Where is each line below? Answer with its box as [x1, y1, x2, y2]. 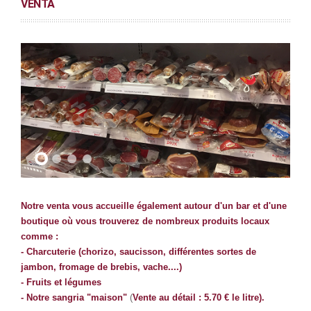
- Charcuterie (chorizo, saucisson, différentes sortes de [21, 246, 256, 258]
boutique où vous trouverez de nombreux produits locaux [21, 216, 269, 227]
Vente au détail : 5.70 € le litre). [133, 292, 264, 303]
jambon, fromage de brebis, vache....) [21, 262, 182, 273]
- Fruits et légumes [21, 277, 101, 288]
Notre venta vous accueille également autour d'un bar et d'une [21, 201, 287, 212]
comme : [21, 231, 58, 242]
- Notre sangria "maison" [21, 292, 127, 303]
